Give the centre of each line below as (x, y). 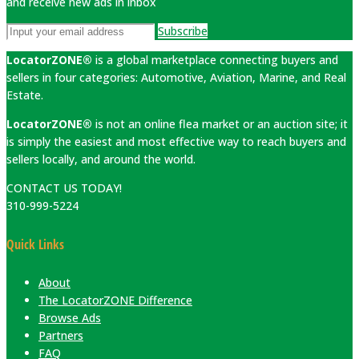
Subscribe (183, 31)
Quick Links (35, 244)
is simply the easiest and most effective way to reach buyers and (176, 142)
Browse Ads (70, 317)
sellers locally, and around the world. (101, 159)
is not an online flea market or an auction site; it (222, 124)
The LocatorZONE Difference (115, 300)
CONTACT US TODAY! (64, 188)
